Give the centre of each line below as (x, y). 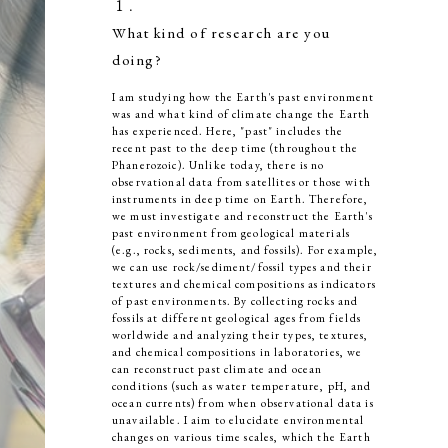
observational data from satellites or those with (241, 182)
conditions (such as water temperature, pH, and (242, 386)
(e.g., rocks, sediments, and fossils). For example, (245, 250)
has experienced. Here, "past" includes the (227, 131)
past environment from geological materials (231, 233)
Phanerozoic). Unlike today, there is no (218, 165)
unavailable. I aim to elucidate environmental (238, 420)
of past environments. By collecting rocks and (235, 301)
